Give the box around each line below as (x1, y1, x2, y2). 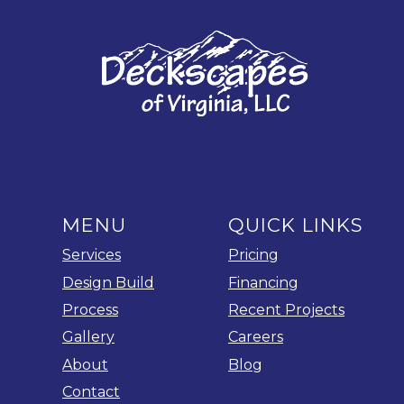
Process (62, 301, 118, 319)
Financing (228, 273, 298, 291)
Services (62, 246, 121, 264)
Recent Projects (228, 301, 344, 319)
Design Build (62, 273, 154, 291)
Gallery (62, 328, 115, 346)
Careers (228, 328, 283, 346)
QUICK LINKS (228, 214, 363, 237)
